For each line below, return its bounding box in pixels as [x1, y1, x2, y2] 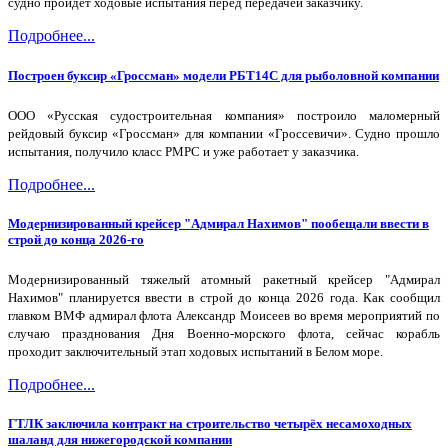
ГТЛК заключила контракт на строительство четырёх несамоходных [8, 416, 412, 432]
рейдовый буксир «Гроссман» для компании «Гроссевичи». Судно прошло [8, 125, 440, 141]
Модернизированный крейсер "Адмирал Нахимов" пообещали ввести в [8, 215, 429, 231]
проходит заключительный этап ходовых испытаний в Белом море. [8, 344, 383, 360]
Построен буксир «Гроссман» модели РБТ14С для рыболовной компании [8, 67, 439, 83]
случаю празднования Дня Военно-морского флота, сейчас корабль [8, 326, 440, 342]
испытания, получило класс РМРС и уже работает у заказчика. [8, 143, 359, 159]
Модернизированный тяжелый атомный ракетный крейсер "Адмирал [8, 272, 440, 288]
